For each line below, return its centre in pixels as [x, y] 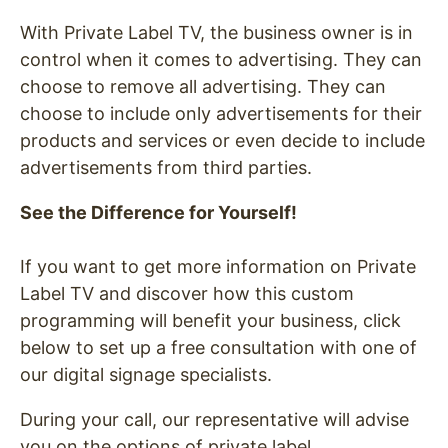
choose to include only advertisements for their [221, 113]
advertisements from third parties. [166, 167]
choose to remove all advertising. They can [203, 86]
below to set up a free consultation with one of [218, 347]
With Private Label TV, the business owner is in [216, 32]
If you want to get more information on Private [218, 266]
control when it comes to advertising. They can [221, 59]
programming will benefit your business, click [210, 320]
